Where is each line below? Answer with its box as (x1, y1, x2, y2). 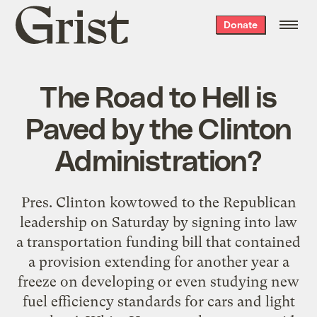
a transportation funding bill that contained (16, 233, 301, 250)
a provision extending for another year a (28, 253, 289, 270)
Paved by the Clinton (25, 109, 292, 145)
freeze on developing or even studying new (18, 272, 299, 290)
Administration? (55, 141, 262, 177)
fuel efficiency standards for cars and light (22, 292, 295, 310)
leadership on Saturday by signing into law (20, 213, 297, 231)
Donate (223, 18, 258, 30)
